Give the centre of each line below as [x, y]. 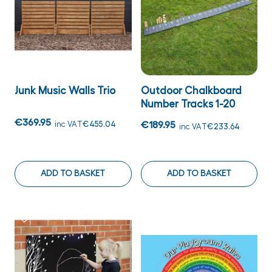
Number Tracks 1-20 [188, 104]
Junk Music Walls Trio [65, 91]
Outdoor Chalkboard [191, 91]
